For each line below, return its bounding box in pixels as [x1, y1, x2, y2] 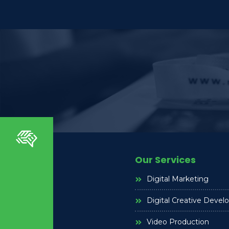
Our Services [135, 153, 196, 166]
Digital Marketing [146, 174, 209, 184]
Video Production [146, 217, 209, 227]
